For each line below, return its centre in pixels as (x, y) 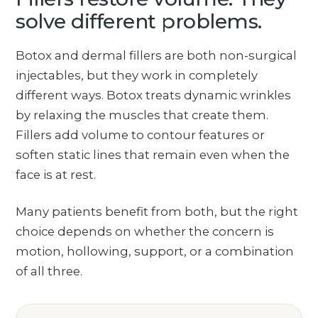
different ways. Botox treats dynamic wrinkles (154, 95)
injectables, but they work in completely (137, 76)
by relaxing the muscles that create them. (142, 115)
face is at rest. (56, 175)
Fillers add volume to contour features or (141, 135)
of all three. (49, 271)
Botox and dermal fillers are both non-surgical (157, 56)
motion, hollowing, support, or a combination (155, 251)
